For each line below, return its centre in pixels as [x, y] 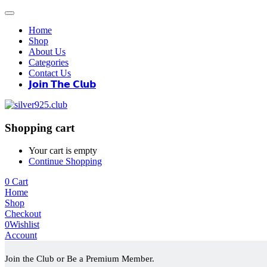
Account [21, 235]
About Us [47, 52]
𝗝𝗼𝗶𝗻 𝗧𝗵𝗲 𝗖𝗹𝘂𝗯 [62, 84]
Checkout [23, 214]
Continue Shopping [65, 162]
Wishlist [24, 225]
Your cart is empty [63, 151]
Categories [49, 62]
